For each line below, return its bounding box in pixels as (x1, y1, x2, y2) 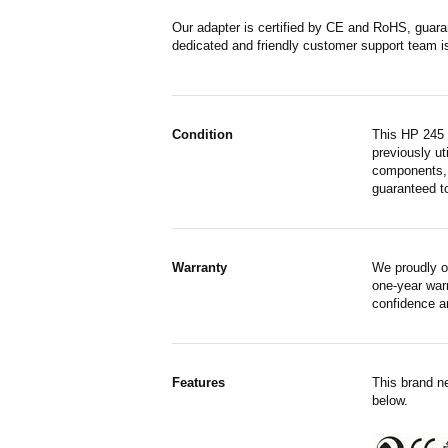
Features (172, 375, 225, 390)
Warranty (172, 260, 227, 275)
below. (372, 393, 408, 408)
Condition (172, 127, 233, 142)
